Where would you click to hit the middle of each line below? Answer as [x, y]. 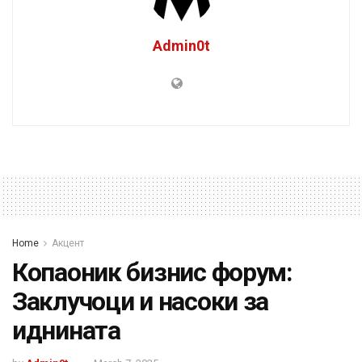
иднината [66, 330]
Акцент [68, 243]
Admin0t [181, 45]
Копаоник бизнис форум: [152, 272]
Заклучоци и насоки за [141, 301]
